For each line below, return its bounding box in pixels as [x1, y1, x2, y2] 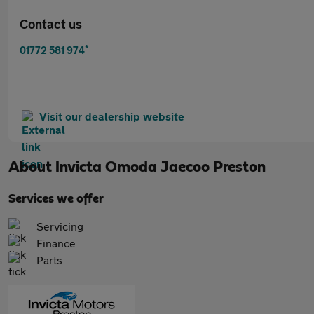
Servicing [36, 219, 83, 233]
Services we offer [8, 193, 104, 205]
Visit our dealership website [39, 109, 184, 123]
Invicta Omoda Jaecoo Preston [55, 159, 266, 175]
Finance [36, 236, 76, 250]
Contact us [20, 16, 82, 32]
